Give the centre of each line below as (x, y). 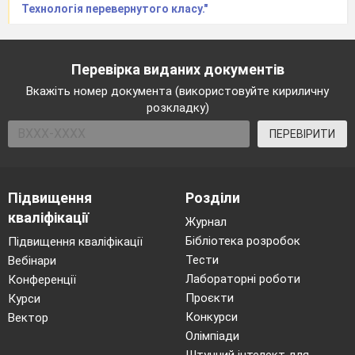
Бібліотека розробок (243, 240)
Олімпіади (212, 336)
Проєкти (210, 298)
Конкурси (212, 317)
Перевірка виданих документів (177, 69)
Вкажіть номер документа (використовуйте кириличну (177, 91)
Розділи (213, 197)
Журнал (206, 221)
